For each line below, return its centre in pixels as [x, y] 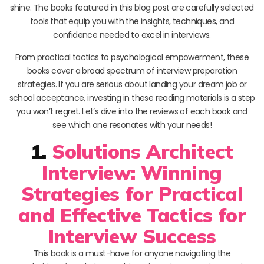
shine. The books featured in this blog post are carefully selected [132, 7]
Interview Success [132, 236]
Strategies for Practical [132, 193]
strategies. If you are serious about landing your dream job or [132, 84]
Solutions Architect [143, 151]
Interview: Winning [132, 172]
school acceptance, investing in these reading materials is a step [132, 98]
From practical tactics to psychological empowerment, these [132, 57]
